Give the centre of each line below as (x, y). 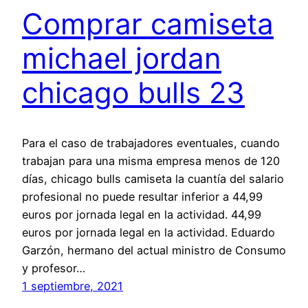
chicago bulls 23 (133, 93)
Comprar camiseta (148, 24)
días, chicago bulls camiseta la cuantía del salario (153, 178)
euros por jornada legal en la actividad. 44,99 (142, 214)
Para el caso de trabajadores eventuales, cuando (151, 143)
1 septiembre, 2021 (73, 286)
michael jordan (122, 58)
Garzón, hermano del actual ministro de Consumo (154, 250)
